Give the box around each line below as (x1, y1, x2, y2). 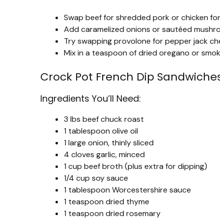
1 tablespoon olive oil (64, 125, 138, 136)
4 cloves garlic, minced (64, 149, 145, 160)
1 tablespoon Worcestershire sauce (64, 184, 191, 195)
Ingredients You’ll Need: (40, 92, 141, 105)
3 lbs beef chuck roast (64, 113, 144, 124)
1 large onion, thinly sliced (64, 137, 154, 148)
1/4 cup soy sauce (64, 172, 128, 183)
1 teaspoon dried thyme (64, 196, 149, 207)
